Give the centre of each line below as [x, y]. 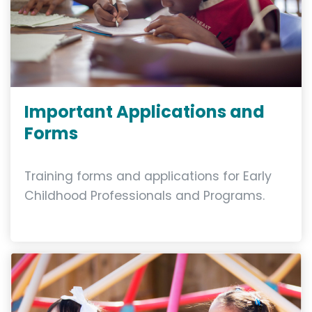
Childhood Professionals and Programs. [145, 195]
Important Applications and [145, 111]
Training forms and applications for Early [148, 176]
